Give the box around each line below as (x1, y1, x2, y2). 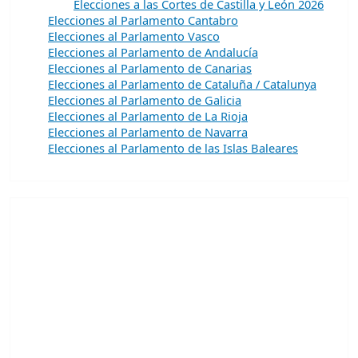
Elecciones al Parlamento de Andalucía (48, 43, 258, 60)
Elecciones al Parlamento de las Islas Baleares (48, 139, 298, 156)
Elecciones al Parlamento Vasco (48, 27, 220, 44)
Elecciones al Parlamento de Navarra (48, 123, 248, 140)
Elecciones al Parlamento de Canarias (48, 59, 252, 76)
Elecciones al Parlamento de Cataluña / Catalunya (48, 75, 316, 92)
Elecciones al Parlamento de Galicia (48, 91, 241, 108)
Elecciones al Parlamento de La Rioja (48, 107, 248, 124)
